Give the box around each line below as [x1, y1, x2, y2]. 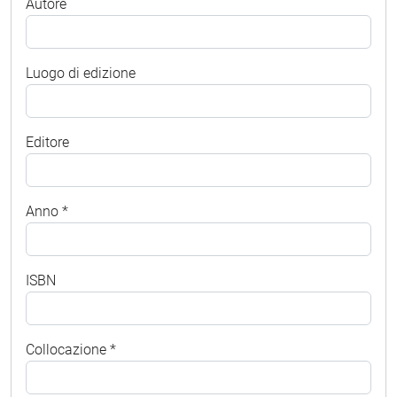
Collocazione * [26, 340, 116, 358]
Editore [26, 133, 69, 151]
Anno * [26, 202, 68, 220]
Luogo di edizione [26, 64, 136, 82]
